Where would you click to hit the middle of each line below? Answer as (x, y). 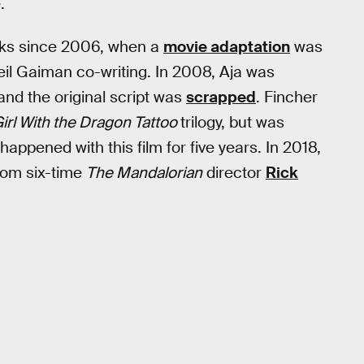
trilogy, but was (232, 122)
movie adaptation (227, 46)
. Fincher (287, 97)
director (234, 172)
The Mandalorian (144, 172)
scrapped (221, 97)
